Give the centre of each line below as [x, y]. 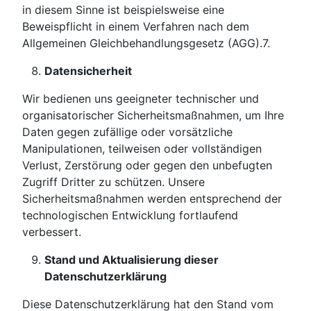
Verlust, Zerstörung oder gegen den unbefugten [147, 166]
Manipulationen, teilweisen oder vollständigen [142, 149]
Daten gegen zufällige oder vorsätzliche [127, 132]
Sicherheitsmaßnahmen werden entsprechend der [152, 199]
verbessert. [52, 232]
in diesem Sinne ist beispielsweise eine [123, 10]
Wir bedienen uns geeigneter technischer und [141, 99]
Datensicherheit [88, 71]
